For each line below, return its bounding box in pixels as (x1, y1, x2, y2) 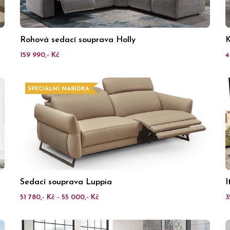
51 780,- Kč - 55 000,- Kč (20, 194, 99, 201)
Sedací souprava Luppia (20, 178, 112, 186)
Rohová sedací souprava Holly (20, 36, 136, 44)
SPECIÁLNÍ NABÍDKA (28, 86, 89, 92)
